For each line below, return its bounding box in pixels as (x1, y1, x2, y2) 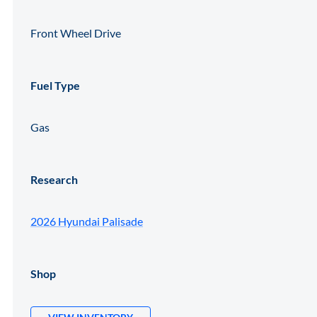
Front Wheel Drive (30, 25, 121, 40)
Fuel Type (30, 78, 80, 92)
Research (30, 172, 78, 186)
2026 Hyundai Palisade (30, 214, 143, 228)
